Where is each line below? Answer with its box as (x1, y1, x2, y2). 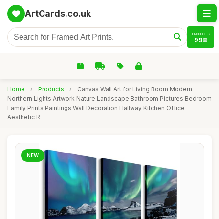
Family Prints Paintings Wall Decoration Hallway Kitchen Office (7, 104, 185, 111)
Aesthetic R (7, 113, 40, 121)
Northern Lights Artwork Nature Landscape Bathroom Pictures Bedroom (7, 95, 212, 102)
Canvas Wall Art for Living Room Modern (77, 86, 192, 93)
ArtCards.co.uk (25, 8, 91, 19)
